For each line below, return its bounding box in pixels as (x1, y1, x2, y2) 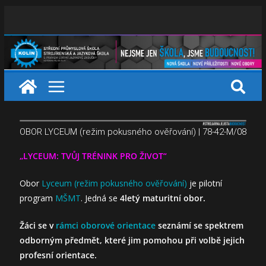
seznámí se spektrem (157, 219, 243, 231)
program (19, 192, 55, 204)
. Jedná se (80, 192, 120, 204)
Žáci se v (19, 219, 53, 231)
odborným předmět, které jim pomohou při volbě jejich (19, 234, 245, 246)
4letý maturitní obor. (119, 192, 205, 204)
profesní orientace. (19, 249, 99, 261)
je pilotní (186, 177, 222, 189)
